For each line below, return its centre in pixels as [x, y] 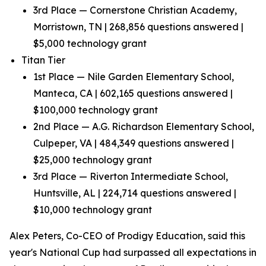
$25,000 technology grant [93, 160]
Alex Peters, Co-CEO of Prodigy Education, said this [127, 236]
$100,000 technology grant [96, 110]
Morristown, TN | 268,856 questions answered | [138, 27]
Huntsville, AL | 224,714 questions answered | [135, 193]
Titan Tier [43, 60]
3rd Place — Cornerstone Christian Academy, [135, 10]
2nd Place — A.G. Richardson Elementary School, [144, 126]
